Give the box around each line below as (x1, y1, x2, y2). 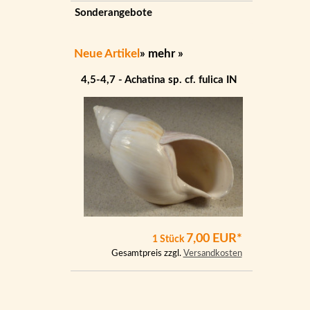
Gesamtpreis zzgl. (111, 248, 183, 258)
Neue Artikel (74, 48, 140, 60)
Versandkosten (183, 248, 242, 258)
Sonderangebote (75, 8, 152, 18)
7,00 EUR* (185, 232, 242, 245)
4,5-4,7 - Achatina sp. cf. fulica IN (81, 75, 237, 85)
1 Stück (152, 233, 186, 244)
